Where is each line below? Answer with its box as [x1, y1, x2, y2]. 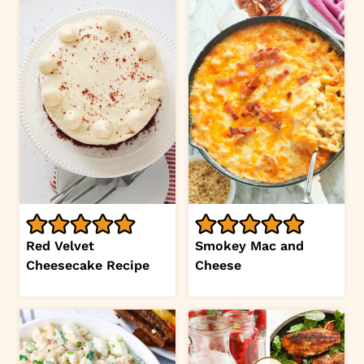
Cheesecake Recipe [26, 258, 149, 274]
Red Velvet [26, 238, 94, 254]
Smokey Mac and [195, 238, 304, 254]
